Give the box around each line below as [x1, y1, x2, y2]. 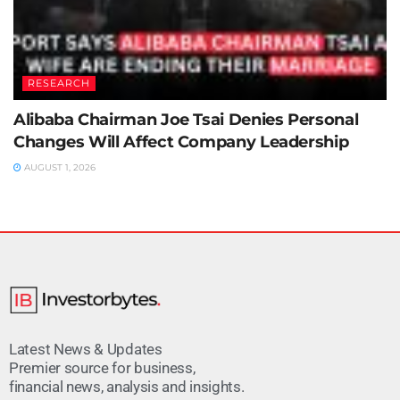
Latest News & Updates [9, 340, 162, 359]
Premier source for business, [9, 359, 196, 378]
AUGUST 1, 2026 [21, 161, 96, 173]
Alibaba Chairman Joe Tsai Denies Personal [13, 109, 359, 129]
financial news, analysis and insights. [9, 378, 245, 396]
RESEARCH [28, 76, 90, 89]
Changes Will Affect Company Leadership [13, 131, 349, 152]
